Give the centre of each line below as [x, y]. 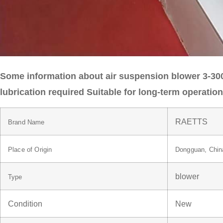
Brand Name [26, 122]
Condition [25, 203]
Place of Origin [30, 149]
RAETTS [191, 121]
